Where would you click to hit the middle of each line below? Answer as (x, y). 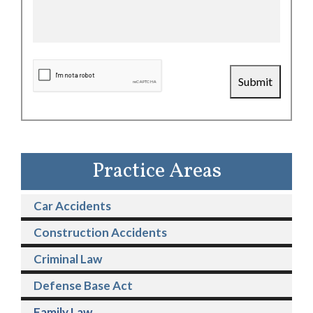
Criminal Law (68, 259)
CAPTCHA (50, 64)
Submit (255, 82)
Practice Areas (156, 172)
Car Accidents (72, 206)
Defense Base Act (83, 286)
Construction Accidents (100, 233)
